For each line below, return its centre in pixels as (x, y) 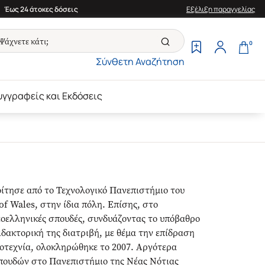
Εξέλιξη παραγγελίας (221, 9)
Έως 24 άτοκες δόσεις (41, 9)
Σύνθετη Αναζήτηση (140, 62)
